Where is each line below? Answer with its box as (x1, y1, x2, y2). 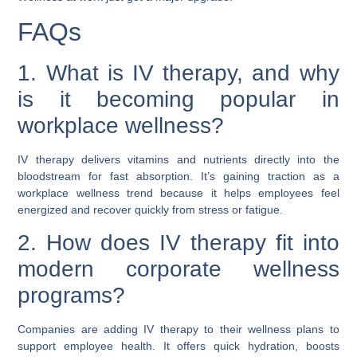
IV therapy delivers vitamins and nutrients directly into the (18, 153, 339, 166)
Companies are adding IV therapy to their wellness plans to (18, 323, 339, 336)
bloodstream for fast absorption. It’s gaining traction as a (18, 170, 339, 182)
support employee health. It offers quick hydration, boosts (18, 339, 339, 353)
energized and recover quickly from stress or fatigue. (18, 203, 284, 216)
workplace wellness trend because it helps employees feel (18, 186, 339, 199)
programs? (18, 283, 126, 308)
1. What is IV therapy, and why (18, 61, 339, 85)
